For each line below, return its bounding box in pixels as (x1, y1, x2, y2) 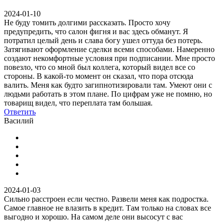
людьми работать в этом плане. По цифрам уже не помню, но (4, 89, 212, 98)
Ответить (4, 107, 36, 116)
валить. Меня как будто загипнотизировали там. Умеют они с (4, 80, 212, 89)
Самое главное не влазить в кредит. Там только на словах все (4, 203, 211, 212)
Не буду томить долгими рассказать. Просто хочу (4, 18, 170, 27)
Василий (4, 116, 34, 125)
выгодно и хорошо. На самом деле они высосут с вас (4, 212, 183, 221)
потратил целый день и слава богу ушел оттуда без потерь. (4, 36, 203, 45)
